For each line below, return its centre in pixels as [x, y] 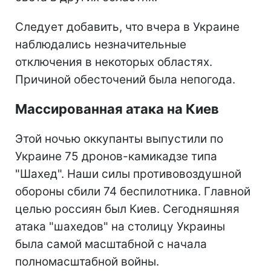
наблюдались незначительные [101, 44]
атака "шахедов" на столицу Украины [120, 226]
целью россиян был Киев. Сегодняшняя [127, 209]
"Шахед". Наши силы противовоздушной [128, 174]
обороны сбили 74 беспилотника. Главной [133, 191]
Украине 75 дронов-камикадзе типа [116, 156]
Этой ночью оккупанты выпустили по [119, 139]
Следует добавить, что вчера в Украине [127, 27]
